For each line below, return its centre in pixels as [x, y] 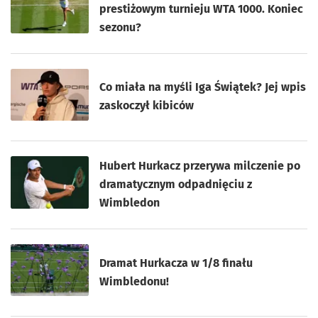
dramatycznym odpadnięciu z [176, 184]
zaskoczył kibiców [147, 106]
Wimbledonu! [135, 281]
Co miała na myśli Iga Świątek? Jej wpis [203, 87]
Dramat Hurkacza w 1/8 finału [176, 263]
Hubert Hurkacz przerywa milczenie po [200, 165]
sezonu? [121, 27]
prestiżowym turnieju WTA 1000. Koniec [202, 9]
